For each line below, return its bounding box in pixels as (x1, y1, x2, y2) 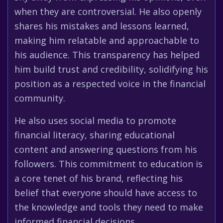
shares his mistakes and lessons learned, (14, 20, 189, 32)
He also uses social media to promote (14, 114, 176, 126)
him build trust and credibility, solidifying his (14, 63, 208, 75)
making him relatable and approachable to (14, 34, 199, 46)
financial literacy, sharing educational (14, 129, 175, 141)
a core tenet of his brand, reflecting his (14, 172, 183, 184)
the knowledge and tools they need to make (14, 201, 203, 213)
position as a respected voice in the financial (14, 78, 206, 90)
